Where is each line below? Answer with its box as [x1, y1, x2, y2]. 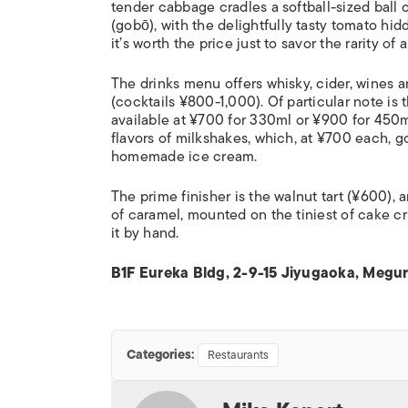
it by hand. [111, 220, 179, 245]
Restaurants [208, 344, 269, 364]
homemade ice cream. [111, 144, 258, 168]
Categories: [127, 343, 194, 365]
